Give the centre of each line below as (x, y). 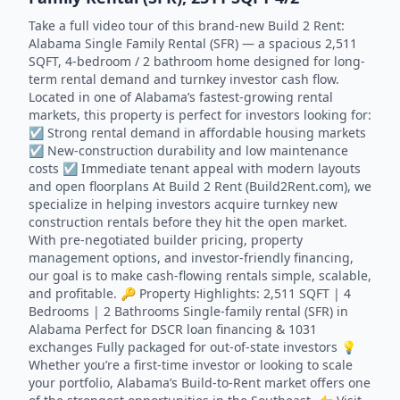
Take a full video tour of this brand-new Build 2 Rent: (187, 25)
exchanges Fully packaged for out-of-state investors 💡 (192, 347)
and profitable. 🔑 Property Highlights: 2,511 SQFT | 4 (190, 293)
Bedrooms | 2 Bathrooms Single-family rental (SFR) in (188, 311)
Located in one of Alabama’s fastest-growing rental (181, 97)
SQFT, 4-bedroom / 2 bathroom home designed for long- (197, 61)
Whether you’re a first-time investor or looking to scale (191, 365)
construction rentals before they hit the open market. (188, 222)
